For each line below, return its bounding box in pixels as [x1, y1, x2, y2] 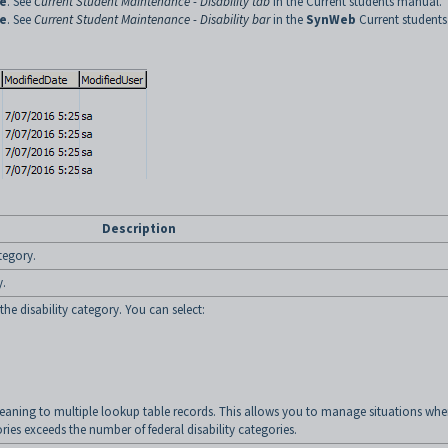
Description [101, 220, 176, 237]
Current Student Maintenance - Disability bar [34, 11, 270, 28]
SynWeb [306, 11, 356, 28]
